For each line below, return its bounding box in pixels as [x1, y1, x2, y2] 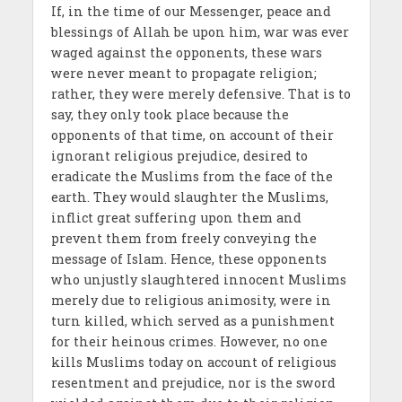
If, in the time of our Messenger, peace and [50, 2, 331, 20]
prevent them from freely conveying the [50, 229, 317, 247]
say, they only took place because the [50, 105, 289, 123]
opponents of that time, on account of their [50, 126, 334, 144]
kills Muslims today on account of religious [50, 353, 336, 371]
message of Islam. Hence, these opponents [50, 249, 327, 267]
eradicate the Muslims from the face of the [50, 167, 333, 185]
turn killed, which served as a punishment [50, 311, 335, 329]
